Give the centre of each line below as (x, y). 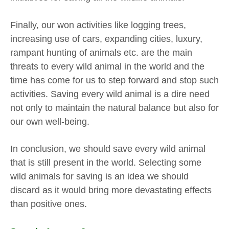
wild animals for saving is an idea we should (99, 177)
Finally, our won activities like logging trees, (98, 25)
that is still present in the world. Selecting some (106, 163)
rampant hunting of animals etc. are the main (101, 52)
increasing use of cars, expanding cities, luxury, (106, 39)
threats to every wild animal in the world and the (107, 66)
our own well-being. (50, 121)
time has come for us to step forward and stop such (114, 80)
